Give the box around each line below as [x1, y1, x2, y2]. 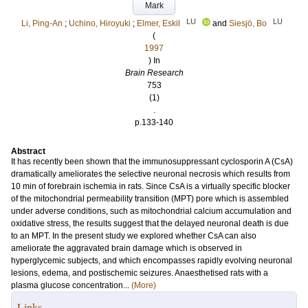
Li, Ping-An [21, 19, 63, 28]
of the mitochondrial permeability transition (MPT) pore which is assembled [11, 194, 289, 203]
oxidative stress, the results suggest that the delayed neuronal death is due [11, 219, 289, 228]
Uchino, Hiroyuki [69, 19, 131, 28]
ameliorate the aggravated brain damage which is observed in [11, 243, 242, 253]
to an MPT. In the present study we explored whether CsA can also [11, 231, 256, 241]
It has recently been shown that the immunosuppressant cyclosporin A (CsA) [11, 157, 293, 166]
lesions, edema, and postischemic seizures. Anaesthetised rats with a [11, 268, 268, 278]
